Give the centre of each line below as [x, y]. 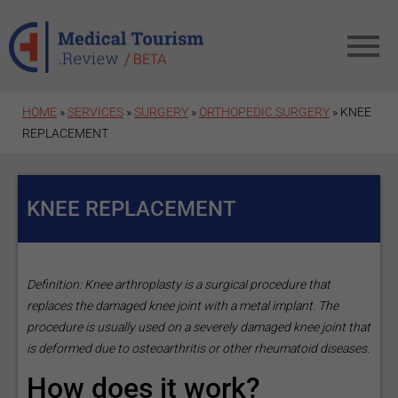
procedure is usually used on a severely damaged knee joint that [199, 327]
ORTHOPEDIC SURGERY [264, 112]
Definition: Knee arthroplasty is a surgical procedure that [179, 284]
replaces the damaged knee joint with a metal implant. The [183, 306]
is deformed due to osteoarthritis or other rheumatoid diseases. [198, 348]
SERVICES [96, 112]
